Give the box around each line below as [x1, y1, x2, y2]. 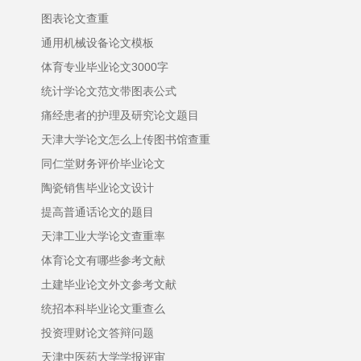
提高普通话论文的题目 [41, 205, 154, 218]
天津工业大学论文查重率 [41, 230, 165, 243]
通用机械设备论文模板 [41, 36, 154, 49]
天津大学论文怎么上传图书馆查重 [41, 133, 210, 146]
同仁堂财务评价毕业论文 [41, 157, 165, 170]
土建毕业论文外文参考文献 [41, 278, 176, 291]
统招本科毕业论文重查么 [41, 302, 165, 315]
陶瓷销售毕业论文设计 [41, 181, 154, 194]
